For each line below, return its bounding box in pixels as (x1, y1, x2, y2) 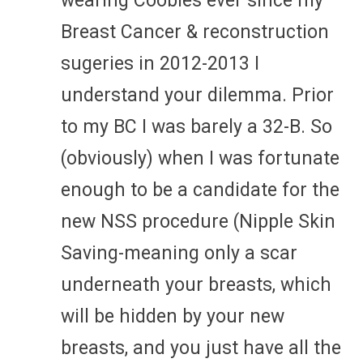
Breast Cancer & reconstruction (61, 20, 329, 43)
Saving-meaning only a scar (61, 241, 297, 264)
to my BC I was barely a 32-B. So (61, 115, 332, 138)
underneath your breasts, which (61, 273, 331, 296)
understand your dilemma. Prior (61, 83, 334, 106)
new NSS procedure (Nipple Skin (61, 210, 335, 233)
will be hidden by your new (61, 305, 284, 327)
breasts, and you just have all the (61, 336, 341, 359)
